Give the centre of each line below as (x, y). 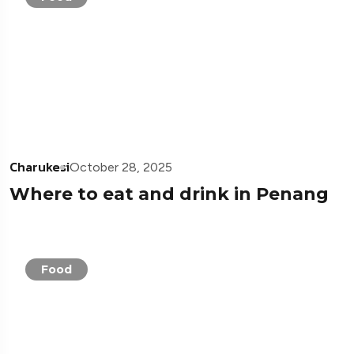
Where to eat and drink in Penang (169, 194)
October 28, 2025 (121, 168)
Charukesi (40, 167)
